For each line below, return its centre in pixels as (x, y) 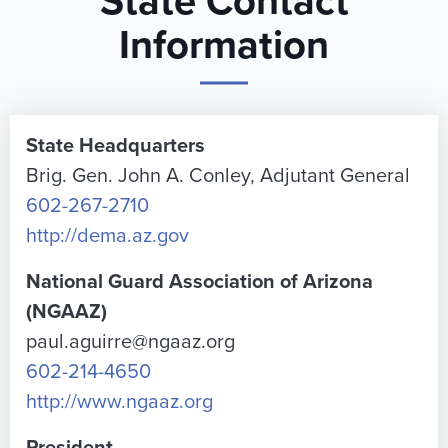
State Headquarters (115, 146)
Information (224, 45)
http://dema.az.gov (107, 236)
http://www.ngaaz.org (119, 402)
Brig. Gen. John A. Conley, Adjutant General (218, 176)
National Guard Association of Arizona (199, 282)
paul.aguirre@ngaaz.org (130, 342)
